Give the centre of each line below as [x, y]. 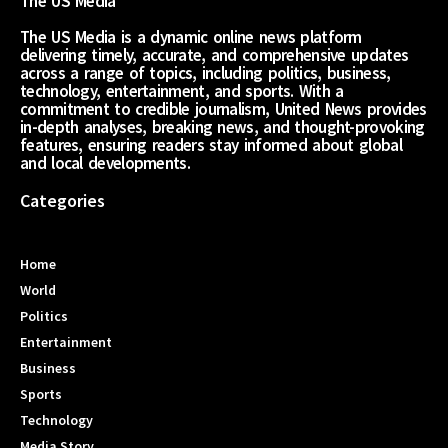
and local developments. [105, 163]
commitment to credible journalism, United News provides [223, 109]
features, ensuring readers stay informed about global [211, 145]
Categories [62, 201]
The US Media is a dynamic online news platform [191, 37]
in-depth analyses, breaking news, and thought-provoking [222, 127]
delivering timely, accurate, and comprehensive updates [214, 55]
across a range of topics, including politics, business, [205, 73]
